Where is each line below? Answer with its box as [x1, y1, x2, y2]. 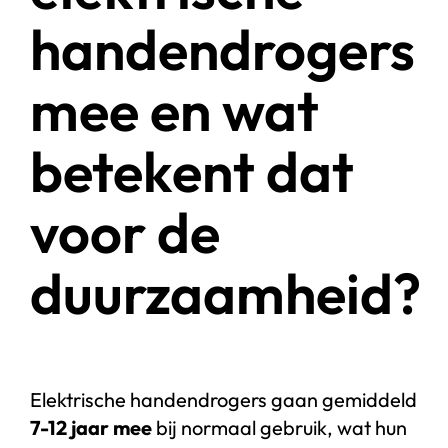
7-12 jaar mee [29, 415, 152, 441]
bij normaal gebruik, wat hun [151, 415, 407, 441]
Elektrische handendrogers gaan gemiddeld [29, 387, 417, 413]
